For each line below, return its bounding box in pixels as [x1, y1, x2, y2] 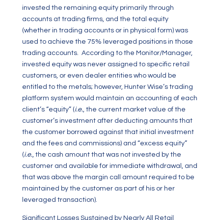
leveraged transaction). [22, 196, 97, 203]
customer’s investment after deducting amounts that [22, 117, 192, 124]
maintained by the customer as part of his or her [22, 185, 175, 192]
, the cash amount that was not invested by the [32, 151, 181, 158]
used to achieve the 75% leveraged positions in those [22, 38, 193, 45]
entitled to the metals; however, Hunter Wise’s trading [22, 83, 193, 90]
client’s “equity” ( [22, 106, 75, 113]
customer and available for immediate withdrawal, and [22, 163, 197, 169]
